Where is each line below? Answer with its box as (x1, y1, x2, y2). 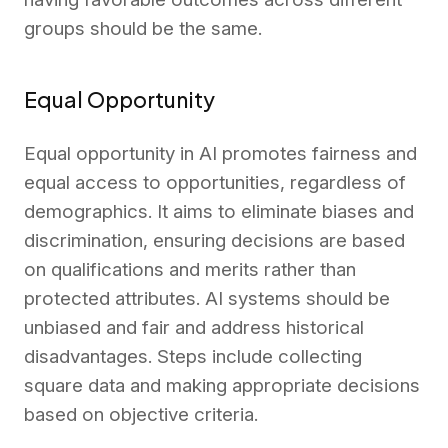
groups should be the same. (24, 16, 262, 40)
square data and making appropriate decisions (24, 374, 420, 398)
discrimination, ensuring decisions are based (24, 229, 405, 253)
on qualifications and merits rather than (24, 258, 356, 282)
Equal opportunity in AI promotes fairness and (24, 142, 417, 166)
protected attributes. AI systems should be (24, 287, 390, 311)
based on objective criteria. (24, 403, 258, 427)
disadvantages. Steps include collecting (24, 345, 362, 369)
